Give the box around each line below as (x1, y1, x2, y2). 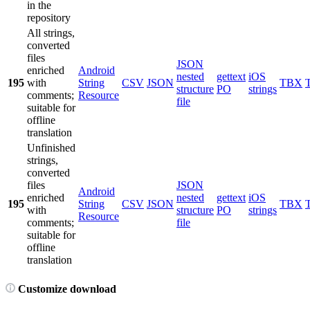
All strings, (27, 26, 75, 39)
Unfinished (27, 141, 75, 154)
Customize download (15, 283, 116, 295)
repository (27, 11, 71, 24)
